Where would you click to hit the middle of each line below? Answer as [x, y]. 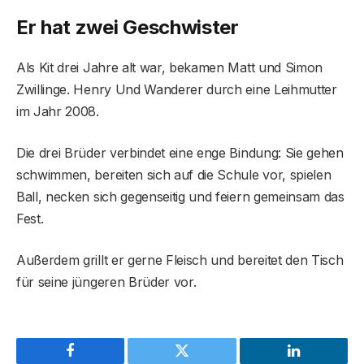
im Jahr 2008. [58, 111]
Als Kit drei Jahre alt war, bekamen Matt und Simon [169, 67]
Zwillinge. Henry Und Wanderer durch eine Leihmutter [177, 89]
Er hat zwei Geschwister [128, 27]
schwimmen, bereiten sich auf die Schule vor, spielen [174, 174]
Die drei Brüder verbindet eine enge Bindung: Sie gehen [180, 152]
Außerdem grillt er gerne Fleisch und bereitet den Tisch [180, 260]
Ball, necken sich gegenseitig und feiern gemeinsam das [180, 196]
